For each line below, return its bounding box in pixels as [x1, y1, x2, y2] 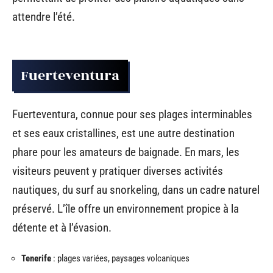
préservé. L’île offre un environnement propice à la [12, 202, 239, 216]
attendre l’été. [12, 10, 75, 24]
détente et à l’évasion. [12, 221, 112, 235]
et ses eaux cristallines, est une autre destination [12, 126, 235, 140]
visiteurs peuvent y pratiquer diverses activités [12, 164, 223, 178]
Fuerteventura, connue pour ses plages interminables [12, 107, 252, 121]
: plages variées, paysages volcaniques [51, 252, 190, 264]
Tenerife [21, 252, 51, 264]
